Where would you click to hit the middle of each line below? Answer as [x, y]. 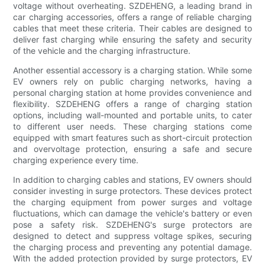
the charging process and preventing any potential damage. [132, 247]
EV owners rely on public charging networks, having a [132, 82]
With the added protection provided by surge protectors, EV [132, 258]
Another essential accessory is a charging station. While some [132, 70]
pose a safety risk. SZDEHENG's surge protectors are [132, 225]
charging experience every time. [76, 160]
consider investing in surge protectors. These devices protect [132, 191]
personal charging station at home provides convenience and [132, 93]
